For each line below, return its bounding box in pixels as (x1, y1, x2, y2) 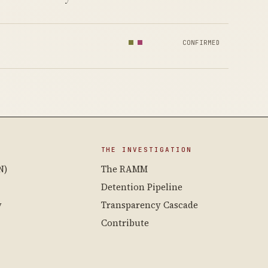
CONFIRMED (182, 38, 221, 47)
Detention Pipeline (100, 181, 182, 193)
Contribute (100, 217, 149, 229)
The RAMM (100, 163, 148, 175)
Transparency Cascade (100, 199, 198, 211)
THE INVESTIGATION (100, 145, 193, 154)
